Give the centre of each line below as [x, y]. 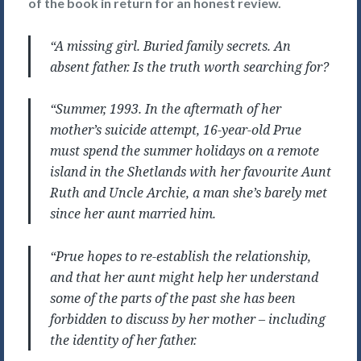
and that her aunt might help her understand [184, 277]
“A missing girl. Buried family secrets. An [170, 46]
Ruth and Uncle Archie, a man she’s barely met [189, 193]
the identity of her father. [123, 340]
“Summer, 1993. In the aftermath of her [166, 109]
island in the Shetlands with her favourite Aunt [191, 172]
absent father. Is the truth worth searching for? [189, 66]
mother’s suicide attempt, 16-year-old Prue [176, 130]
